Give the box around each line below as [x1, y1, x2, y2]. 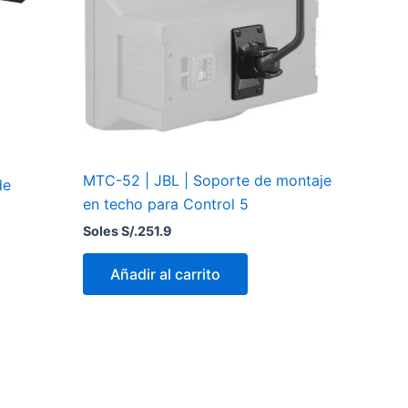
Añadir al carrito [110, 264, 220, 283]
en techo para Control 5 [83, 194, 249, 213]
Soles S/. [83, 222, 138, 239]
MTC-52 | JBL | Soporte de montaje [83, 170, 331, 189]
